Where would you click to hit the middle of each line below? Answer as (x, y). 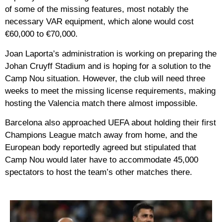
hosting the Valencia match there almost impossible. (101, 103)
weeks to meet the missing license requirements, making (110, 91)
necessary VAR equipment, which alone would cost (99, 22)
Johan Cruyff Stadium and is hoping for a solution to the (108, 66)
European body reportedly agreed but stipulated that (101, 147)
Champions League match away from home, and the (101, 135)
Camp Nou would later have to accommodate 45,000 (102, 160)
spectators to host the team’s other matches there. (99, 172)
